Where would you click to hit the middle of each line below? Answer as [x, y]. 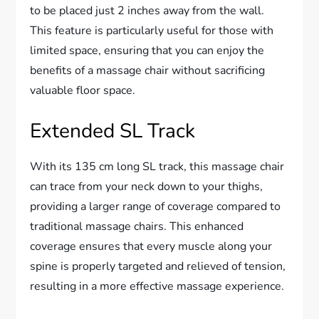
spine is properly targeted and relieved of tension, [158, 266]
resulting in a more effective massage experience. [157, 286]
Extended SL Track [113, 131]
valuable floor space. [83, 90]
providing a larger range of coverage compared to [156, 206]
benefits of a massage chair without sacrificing [148, 70]
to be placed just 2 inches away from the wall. [147, 10]
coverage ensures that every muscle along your [151, 246]
